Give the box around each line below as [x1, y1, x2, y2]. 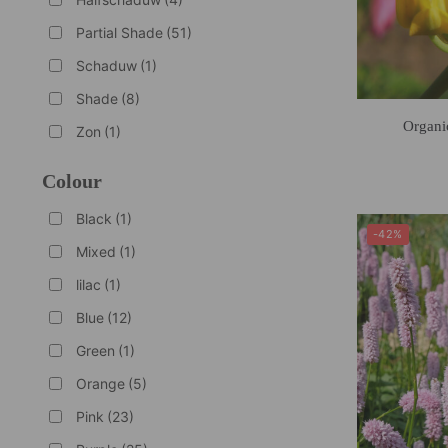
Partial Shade [75, 23, 163, 41]
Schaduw [75, 56, 137, 74]
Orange [75, 374, 125, 392]
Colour [41, 169, 102, 192]
